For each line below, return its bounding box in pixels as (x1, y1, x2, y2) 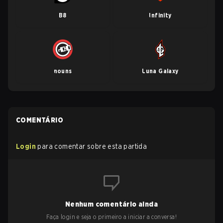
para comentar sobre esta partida (37, 142, 147, 150)
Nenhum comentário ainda (65, 200, 158, 208)
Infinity (149, 11, 172, 19)
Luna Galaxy (142, 67, 179, 75)
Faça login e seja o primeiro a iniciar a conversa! (46, 213, 177, 221)
